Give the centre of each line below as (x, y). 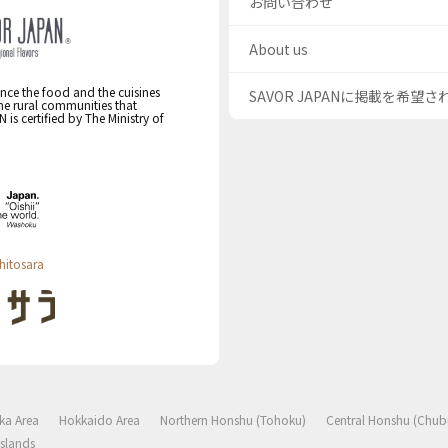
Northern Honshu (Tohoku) (233, 419)
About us (279, 49)
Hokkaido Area (99, 419)
